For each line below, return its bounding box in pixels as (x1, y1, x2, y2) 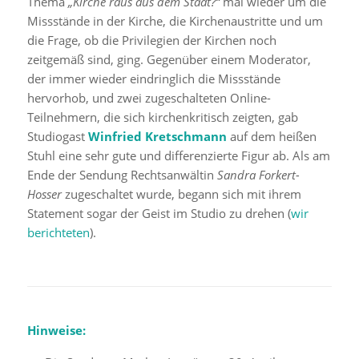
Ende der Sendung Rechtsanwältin (26, 167, 217, 184)
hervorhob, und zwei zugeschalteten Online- (26, 90, 271, 107)
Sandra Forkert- (216, 167, 300, 184)
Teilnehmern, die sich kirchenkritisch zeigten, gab (26, 109, 298, 126)
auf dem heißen (226, 128, 317, 145)
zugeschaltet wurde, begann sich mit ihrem (64, 186, 301, 203)
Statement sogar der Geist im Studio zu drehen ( (26, 205, 291, 222)
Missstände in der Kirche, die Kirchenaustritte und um (26, 13, 323, 30)
